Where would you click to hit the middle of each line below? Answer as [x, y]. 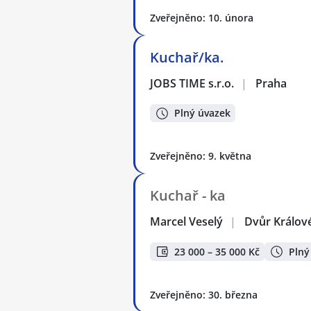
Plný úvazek [202, 113]
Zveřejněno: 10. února [202, 17]
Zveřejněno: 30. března [204, 294]
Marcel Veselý [187, 222]
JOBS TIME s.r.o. [193, 83]
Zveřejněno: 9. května [201, 156]
